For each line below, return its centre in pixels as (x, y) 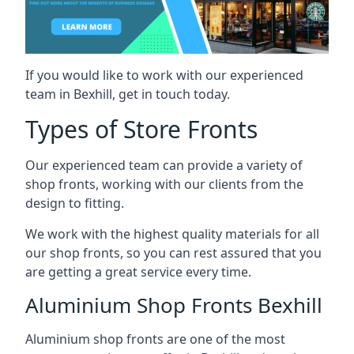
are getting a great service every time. (138, 271)
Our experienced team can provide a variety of (164, 165)
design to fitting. (75, 203)
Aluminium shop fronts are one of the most (155, 339)
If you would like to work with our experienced (164, 75)
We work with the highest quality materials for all (172, 233)
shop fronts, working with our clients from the (164, 184)
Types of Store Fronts (141, 129)
